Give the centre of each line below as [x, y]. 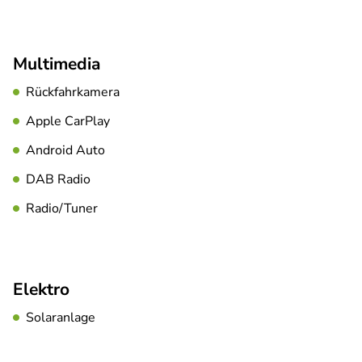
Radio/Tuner [62, 209]
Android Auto [65, 151]
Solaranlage [61, 318]
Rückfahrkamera [73, 93]
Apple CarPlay [68, 122]
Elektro [41, 290]
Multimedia [57, 64]
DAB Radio [58, 180]
